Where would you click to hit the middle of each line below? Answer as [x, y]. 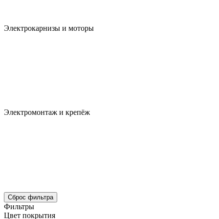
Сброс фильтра [31, 197]
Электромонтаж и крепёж [47, 112]
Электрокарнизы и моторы [49, 28]
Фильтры [19, 206]
